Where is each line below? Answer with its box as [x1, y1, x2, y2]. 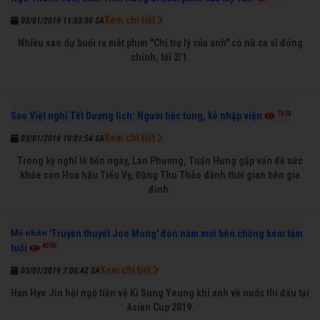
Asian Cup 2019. [126, 301, 194, 313]
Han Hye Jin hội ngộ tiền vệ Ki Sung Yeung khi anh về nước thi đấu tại [11, 286, 309, 299]
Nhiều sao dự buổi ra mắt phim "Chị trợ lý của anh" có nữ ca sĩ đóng [17, 36, 303, 49]
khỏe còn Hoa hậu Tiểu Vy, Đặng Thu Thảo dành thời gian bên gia [20, 169, 300, 181]
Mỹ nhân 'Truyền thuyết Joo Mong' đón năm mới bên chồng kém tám [11, 227, 303, 239]
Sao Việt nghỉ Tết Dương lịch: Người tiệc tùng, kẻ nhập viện [11, 109, 262, 121]
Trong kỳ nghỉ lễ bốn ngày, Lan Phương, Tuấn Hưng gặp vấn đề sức [17, 154, 303, 166]
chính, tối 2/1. [130, 51, 190, 63]
